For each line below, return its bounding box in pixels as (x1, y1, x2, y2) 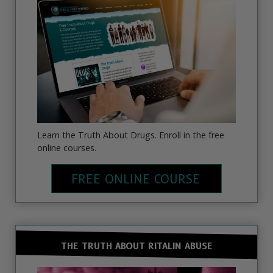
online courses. (37, 141, 96, 154)
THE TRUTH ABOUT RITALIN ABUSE (60, 241, 213, 252)
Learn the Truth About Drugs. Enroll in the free (37, 129, 224, 141)
